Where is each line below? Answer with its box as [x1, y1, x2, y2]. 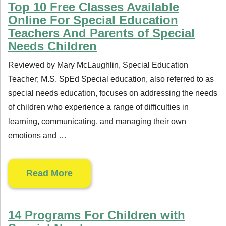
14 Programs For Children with [8, 208, 185, 222]
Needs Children [8, 39, 97, 53]
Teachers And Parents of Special [8, 26, 195, 40]
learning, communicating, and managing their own [8, 117, 186, 126]
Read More [26, 168, 73, 178]
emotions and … [8, 131, 67, 140]
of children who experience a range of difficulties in [8, 103, 189, 111]
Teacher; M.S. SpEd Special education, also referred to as [8, 75, 214, 83]
